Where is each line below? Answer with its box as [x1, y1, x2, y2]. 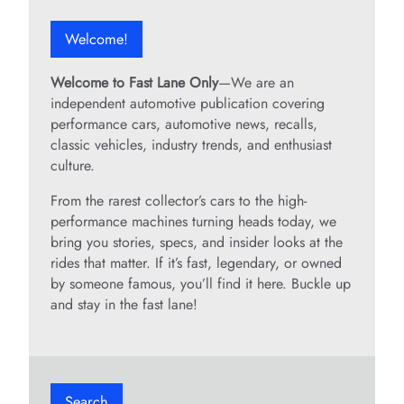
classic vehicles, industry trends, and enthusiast [50, 134, 332, 156]
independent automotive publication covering [50, 93, 325, 115]
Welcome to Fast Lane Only [50, 72, 218, 94]
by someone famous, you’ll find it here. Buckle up [50, 273, 351, 295]
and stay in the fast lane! [50, 294, 197, 316]
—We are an [218, 72, 294, 94]
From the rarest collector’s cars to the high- [50, 190, 307, 212]
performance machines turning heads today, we [50, 211, 336, 233]
